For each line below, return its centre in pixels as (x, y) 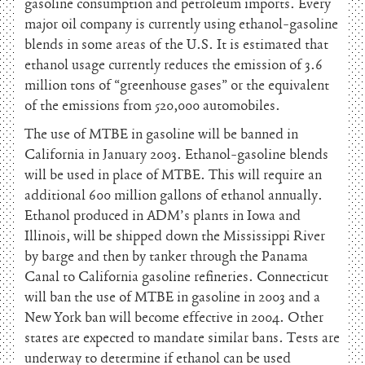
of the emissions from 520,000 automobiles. (152, 106)
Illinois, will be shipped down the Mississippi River (175, 236)
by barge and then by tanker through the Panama (166, 257)
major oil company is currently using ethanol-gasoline (181, 24)
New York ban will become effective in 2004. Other (174, 318)
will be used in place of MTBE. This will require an (173, 175)
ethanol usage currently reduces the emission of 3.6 (174, 65)
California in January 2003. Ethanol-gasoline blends (176, 155)
